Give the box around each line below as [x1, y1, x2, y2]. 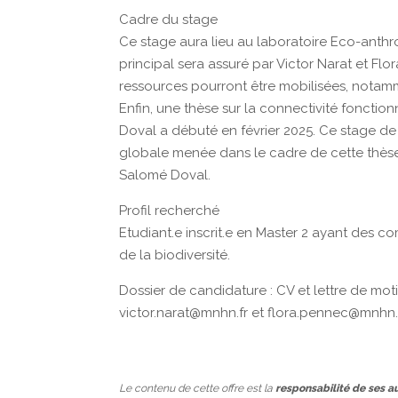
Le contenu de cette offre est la [119, 382, 276, 394]
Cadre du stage [119, 12, 219, 28]
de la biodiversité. [119, 247, 231, 263]
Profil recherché [119, 203, 220, 219]
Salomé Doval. [119, 167, 211, 183]
